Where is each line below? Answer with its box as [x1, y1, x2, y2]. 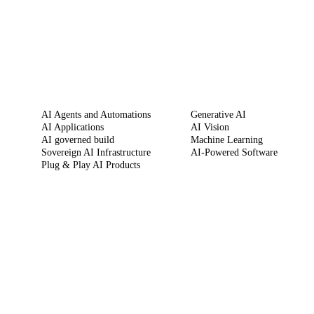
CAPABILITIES [190, 83, 262, 94]
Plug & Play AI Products [41, 160, 140, 171]
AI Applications [41, 122, 104, 133]
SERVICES [41, 83, 92, 94]
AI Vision [190, 122, 229, 133]
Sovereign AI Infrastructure [41, 147, 151, 158]
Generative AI [190, 109, 246, 121]
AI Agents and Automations [41, 109, 151, 121]
